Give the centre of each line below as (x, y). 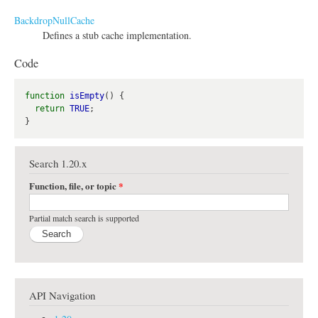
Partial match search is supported (84, 218)
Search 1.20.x (58, 163)
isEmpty (87, 95)
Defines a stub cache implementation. (117, 35)
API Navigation (62, 296)
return (50, 108)
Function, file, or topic (74, 186)
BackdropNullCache (54, 20)
